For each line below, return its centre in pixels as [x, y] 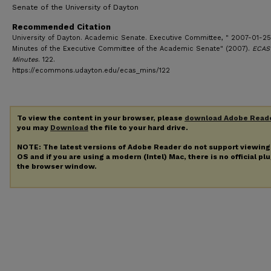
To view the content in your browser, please [101, 118]
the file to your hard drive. [138, 128]
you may [34, 128]
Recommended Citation [61, 27]
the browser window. [57, 166]
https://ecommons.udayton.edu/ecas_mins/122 [91, 70]
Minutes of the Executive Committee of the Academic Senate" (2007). [132, 49]
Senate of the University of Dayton [75, 7]
